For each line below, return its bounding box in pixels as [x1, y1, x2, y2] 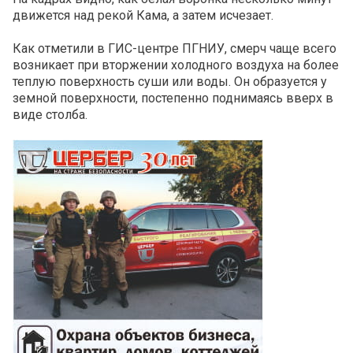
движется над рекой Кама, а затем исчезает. [13, 8, 273, 24]
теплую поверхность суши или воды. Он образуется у [13, 74, 327, 90]
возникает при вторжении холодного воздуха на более [13, 58, 339, 73]
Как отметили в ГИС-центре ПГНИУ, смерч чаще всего [13, 41, 336, 57]
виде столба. [13, 107, 87, 123]
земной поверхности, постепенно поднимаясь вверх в [13, 91, 333, 106]
